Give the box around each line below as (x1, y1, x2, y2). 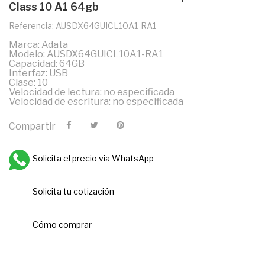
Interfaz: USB (9, 67, 68, 79)
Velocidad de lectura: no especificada (9, 86, 174, 98)
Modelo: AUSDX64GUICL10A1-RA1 (9, 49, 163, 60)
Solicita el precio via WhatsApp (33, 153, 154, 164)
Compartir (9, 120, 56, 132)
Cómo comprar (33, 219, 92, 230)
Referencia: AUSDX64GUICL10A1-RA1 (9, 21, 156, 31)
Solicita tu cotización (33, 186, 114, 197)
